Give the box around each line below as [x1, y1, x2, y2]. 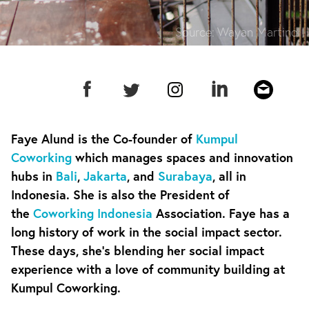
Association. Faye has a [152, 205, 290, 221]
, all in [212, 168, 246, 184]
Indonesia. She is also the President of [11, 186, 230, 203]
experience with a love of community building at [11, 261, 285, 277]
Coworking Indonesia [33, 205, 152, 221]
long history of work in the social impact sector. [11, 223, 282, 240]
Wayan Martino [217, 23, 298, 40]
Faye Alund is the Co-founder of [11, 130, 196, 147]
